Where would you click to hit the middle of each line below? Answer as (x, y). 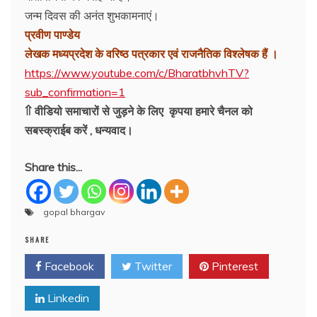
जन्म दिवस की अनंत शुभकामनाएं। (92, 15)
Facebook (68, 266)
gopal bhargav (74, 212)
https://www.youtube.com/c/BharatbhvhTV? (137, 73)
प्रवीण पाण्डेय (52, 34)
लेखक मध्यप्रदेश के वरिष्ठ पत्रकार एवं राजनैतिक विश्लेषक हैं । (151, 53)
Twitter (152, 266)
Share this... (53, 167)
